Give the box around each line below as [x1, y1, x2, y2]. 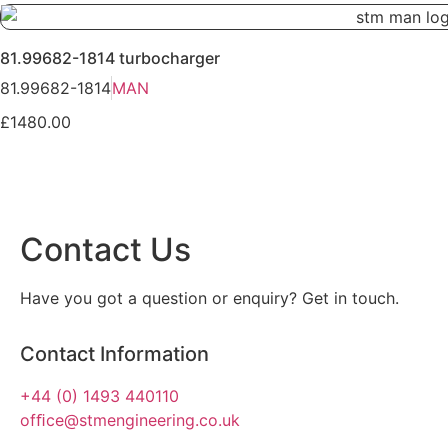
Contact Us [20, 230, 191, 270]
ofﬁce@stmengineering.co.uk [20, 410, 240, 431]
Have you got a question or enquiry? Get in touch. [20, 288, 399, 309]
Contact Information [20, 342, 209, 367]
